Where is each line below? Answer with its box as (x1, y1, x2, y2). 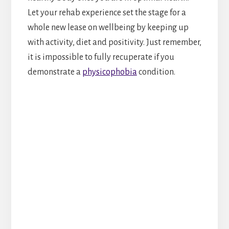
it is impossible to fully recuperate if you (27, 52, 174, 62)
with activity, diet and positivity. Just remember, (27, 37, 201, 47)
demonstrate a (27, 67, 82, 77)
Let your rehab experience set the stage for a (27, 8, 186, 17)
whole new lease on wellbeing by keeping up (27, 22, 189, 32)
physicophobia (82, 67, 137, 77)
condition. (136, 67, 175, 77)
